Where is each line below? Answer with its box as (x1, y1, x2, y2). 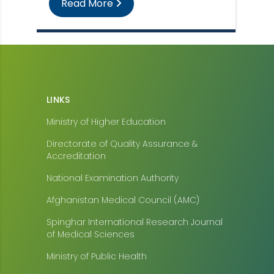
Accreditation (46, 149, 106, 162)
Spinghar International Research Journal (46, 215, 223, 228)
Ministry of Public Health (46, 250, 147, 262)
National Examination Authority (46, 171, 179, 184)
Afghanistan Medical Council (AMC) (46, 193, 199, 206)
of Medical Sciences (46, 228, 135, 240)
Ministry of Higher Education (46, 115, 166, 128)
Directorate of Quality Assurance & (46, 137, 198, 150)
